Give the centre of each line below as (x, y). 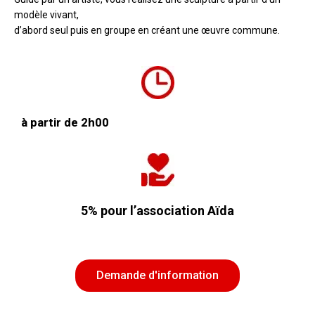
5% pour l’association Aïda (157, 210)
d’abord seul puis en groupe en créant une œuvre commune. (147, 30)
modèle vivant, (46, 14)
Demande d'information (157, 275)
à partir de (51, 122)
